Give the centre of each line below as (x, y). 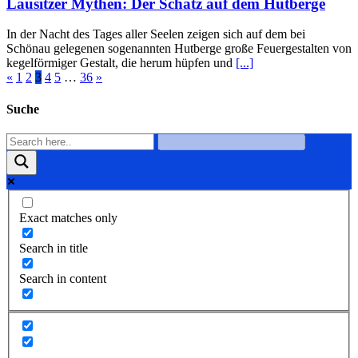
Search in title (54, 249)
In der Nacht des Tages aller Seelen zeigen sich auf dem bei (156, 34)
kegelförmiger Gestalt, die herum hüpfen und (121, 63)
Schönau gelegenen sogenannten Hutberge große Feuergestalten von (179, 49)
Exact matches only (68, 218)
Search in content (63, 279)
